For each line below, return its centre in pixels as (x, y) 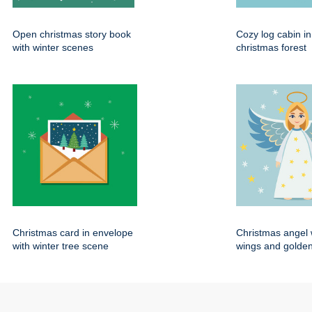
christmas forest (271, 48)
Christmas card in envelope (73, 233)
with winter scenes (53, 48)
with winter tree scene (61, 246)
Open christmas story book (72, 34)
